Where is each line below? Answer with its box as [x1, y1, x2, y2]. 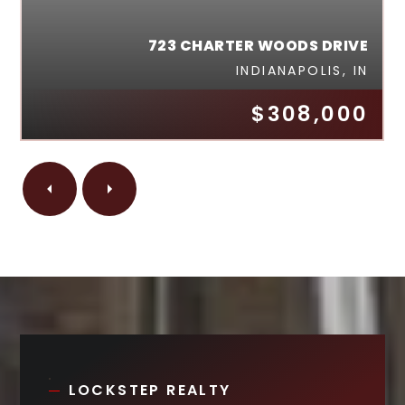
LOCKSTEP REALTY [68, 379, 231, 400]
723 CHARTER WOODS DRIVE [147, 34, 369, 56]
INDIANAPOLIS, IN [235, 61, 369, 80]
